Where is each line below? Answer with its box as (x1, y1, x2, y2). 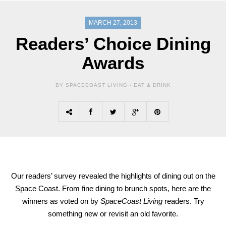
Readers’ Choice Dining (15, 34, 211, 54)
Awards (82, 53, 144, 73)
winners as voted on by (22, 197, 100, 206)
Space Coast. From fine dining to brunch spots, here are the (15, 184, 211, 193)
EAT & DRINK (133, 82, 171, 88)
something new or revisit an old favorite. (48, 209, 178, 218)
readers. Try (164, 197, 204, 206)
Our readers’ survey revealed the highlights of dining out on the (11, 172, 215, 181)
